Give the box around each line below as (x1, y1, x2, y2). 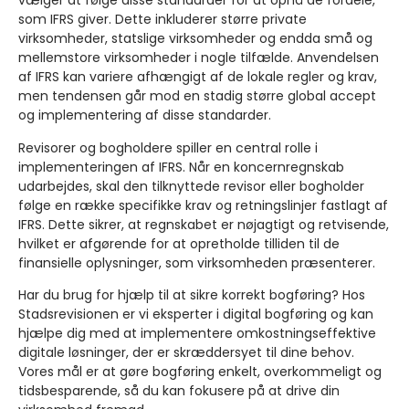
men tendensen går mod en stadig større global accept (18, 87, 376, 106)
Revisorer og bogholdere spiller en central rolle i (18, 138, 318, 157)
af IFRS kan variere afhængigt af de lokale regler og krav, (18, 68, 377, 87)
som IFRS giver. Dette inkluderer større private (18, 10, 307, 29)
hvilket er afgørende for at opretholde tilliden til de (18, 234, 340, 253)
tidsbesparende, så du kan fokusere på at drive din (18, 382, 340, 401)
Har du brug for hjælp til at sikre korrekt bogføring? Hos (18, 286, 365, 305)
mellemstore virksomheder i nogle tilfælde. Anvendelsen (18, 48, 379, 68)
